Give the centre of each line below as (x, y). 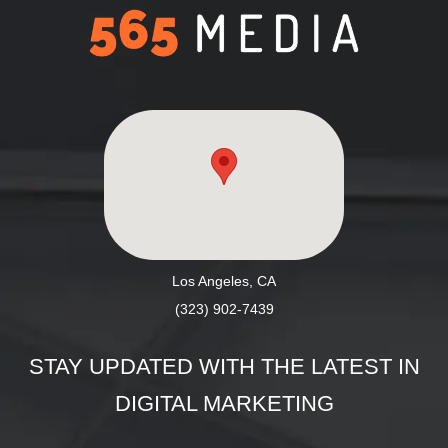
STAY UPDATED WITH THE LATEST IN (224, 367)
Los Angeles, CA (224, 281)
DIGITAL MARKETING (224, 404)
